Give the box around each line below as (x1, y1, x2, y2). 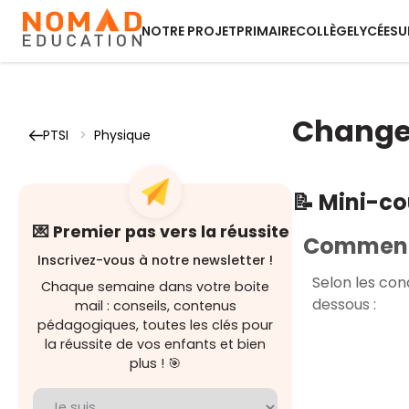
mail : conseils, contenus (74, 297, 236, 315)
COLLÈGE (296, 22, 353, 40)
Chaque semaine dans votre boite (41, 278, 269, 296)
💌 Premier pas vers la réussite (33, 221, 289, 243)
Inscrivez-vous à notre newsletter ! (37, 251, 273, 269)
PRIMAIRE (236, 22, 296, 40)
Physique (94, 126, 151, 144)
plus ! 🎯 (130, 354, 181, 372)
